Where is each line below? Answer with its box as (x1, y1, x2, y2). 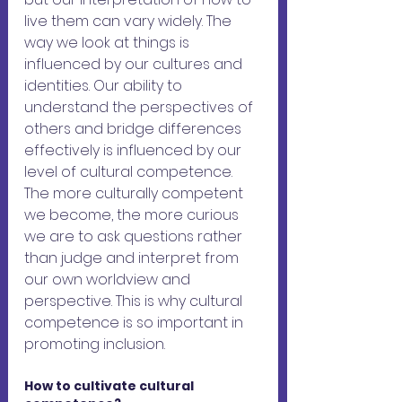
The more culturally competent (24, 183, 247, 205)
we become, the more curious (24, 205, 242, 226)
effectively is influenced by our (24, 140, 245, 162)
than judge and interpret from (24, 248, 242, 269)
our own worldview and (24, 269, 194, 291)
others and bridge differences (24, 118, 245, 140)
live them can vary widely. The (24, 11, 235, 32)
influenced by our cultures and (24, 54, 246, 75)
